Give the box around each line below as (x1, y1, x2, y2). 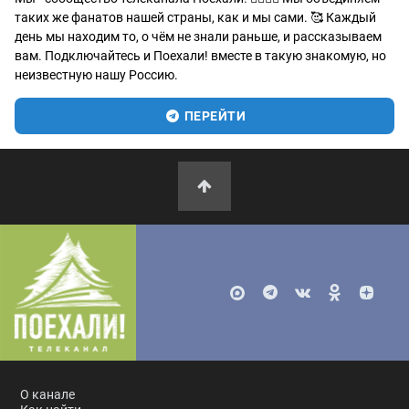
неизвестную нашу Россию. (15, 67, 178, 82)
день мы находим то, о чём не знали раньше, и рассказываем (15, 28, 382, 44)
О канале (19, 386, 75, 403)
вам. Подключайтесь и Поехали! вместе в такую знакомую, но (15, 47, 386, 63)
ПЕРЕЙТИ (181, 108, 246, 123)
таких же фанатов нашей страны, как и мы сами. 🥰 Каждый (15, 9, 376, 25)
